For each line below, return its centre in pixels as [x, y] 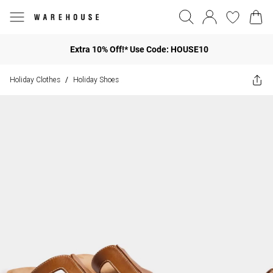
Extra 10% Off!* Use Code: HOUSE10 [139, 49]
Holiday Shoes [96, 80]
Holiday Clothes [35, 80]
